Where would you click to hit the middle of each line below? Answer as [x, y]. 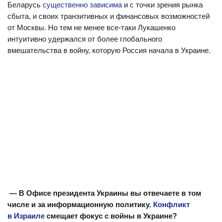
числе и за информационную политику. [80, 204]
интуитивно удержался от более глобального [85, 39]
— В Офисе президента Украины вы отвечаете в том [104, 193]
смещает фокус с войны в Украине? [111, 216]
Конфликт [171, 204]
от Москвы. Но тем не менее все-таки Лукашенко [91, 28]
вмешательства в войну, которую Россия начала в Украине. [109, 50]
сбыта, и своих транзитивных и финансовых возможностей [109, 16]
